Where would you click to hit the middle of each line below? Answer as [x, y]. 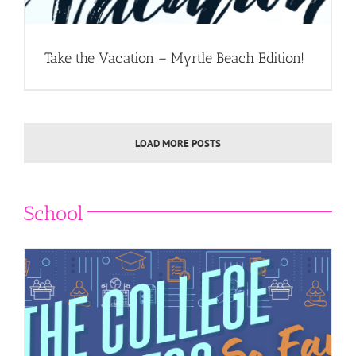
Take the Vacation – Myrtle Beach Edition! [174, 58]
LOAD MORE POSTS [178, 144]
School [54, 213]
